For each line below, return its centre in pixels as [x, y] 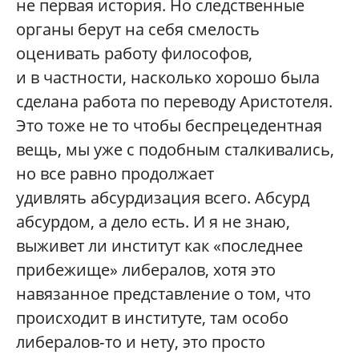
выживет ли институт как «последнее [159, 245]
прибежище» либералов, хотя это [146, 269]
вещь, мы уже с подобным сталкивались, [175, 149]
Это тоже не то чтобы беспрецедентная [169, 125]
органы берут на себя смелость [138, 29]
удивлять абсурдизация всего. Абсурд [163, 197]
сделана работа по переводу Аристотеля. [174, 101]
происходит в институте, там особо [152, 317]
